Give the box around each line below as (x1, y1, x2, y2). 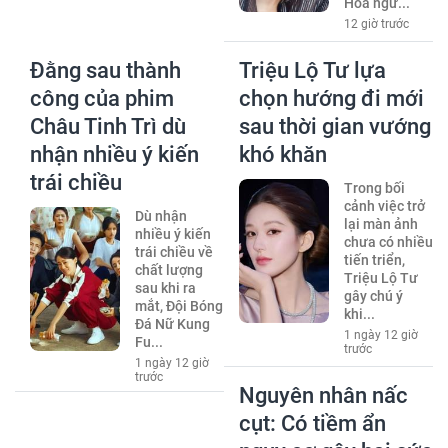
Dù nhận (134, 207, 187, 224)
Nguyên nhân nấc (239, 382, 408, 408)
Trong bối (343, 179, 405, 196)
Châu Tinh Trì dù (30, 113, 186, 139)
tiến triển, (343, 251, 405, 268)
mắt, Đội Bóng (134, 297, 223, 314)
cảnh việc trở (343, 197, 425, 214)
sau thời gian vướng (239, 113, 431, 139)
